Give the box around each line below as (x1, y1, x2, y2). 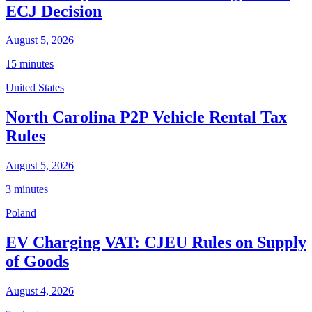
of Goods (6, 252, 69, 271)
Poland (6, 207, 36, 219)
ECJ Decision (6, 1, 102, 20)
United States (6, 81, 64, 94)
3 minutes (6, 183, 48, 196)
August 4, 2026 (6, 285, 74, 297)
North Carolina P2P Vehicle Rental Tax (6, 108, 287, 127)
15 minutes (6, 58, 54, 70)
